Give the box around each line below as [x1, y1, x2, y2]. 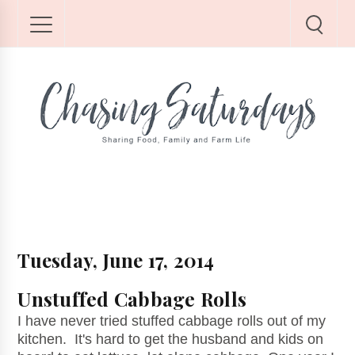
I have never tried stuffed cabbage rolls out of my [17, 313, 326, 330]
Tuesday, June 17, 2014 [17, 247, 215, 273]
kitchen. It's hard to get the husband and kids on [17, 331, 324, 348]
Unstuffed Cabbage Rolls [17, 286, 247, 312]
